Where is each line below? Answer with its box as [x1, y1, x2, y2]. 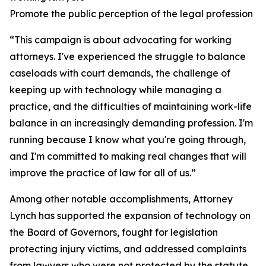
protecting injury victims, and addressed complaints [9, 243, 246, 255]
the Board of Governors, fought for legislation [9, 226, 218, 238]
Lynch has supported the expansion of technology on [9, 210, 251, 221]
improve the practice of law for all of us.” [9, 167, 196, 179]
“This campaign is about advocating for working [9, 34, 232, 46]
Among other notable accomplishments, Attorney [9, 193, 233, 205]
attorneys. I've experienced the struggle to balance [9, 50, 246, 62]
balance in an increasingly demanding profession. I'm [9, 117, 253, 129]
